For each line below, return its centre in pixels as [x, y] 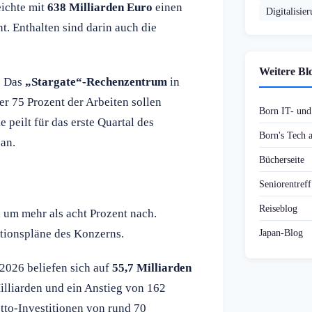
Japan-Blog [281, 233]
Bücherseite [282, 160]
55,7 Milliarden [152, 267]
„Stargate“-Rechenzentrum [96, 81]
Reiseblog [278, 209]
